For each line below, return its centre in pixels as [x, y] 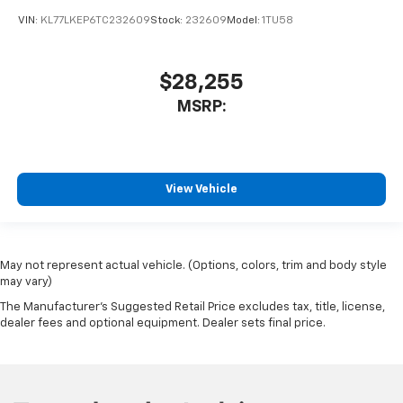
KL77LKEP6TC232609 [95, 20]
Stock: [168, 20]
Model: [244, 20]
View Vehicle [201, 189]
